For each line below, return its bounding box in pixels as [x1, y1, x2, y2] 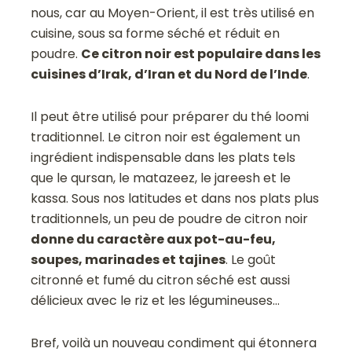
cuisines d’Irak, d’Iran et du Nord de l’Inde [31, 65, 308, 84]
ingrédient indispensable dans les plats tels [31, 148, 296, 167]
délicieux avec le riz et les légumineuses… [31, 291, 280, 310]
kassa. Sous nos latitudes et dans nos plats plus [31, 189, 320, 208]
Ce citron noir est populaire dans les [81, 45, 321, 64]
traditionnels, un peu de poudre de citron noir [31, 210, 309, 229]
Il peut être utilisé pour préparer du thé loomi [31, 108, 310, 126]
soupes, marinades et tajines [31, 251, 226, 269]
